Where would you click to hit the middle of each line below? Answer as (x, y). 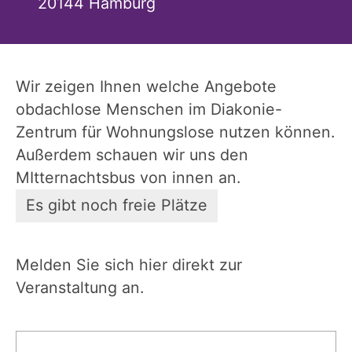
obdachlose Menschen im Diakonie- (149, 109)
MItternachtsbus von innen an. (128, 177)
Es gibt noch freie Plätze (117, 205)
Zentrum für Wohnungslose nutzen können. (175, 132)
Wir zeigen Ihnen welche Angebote (146, 86)
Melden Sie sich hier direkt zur (129, 264)
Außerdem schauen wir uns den (132, 154)
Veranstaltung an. (80, 287)
